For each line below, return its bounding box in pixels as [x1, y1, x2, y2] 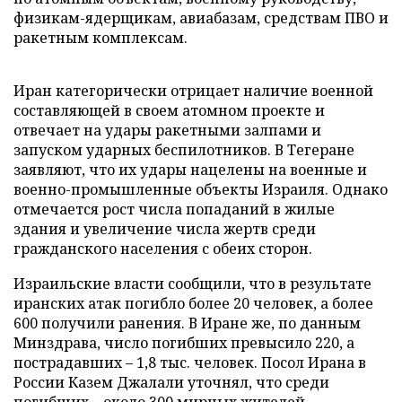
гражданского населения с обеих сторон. [13, 239, 312, 258]
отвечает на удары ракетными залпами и [13, 120, 321, 140]
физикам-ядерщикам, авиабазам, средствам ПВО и [13, 8, 389, 28]
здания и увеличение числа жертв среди [13, 219, 316, 239]
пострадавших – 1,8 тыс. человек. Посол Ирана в [13, 353, 366, 372]
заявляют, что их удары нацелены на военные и [13, 160, 367, 179]
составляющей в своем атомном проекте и [13, 100, 325, 120]
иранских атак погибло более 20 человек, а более [13, 293, 373, 313]
